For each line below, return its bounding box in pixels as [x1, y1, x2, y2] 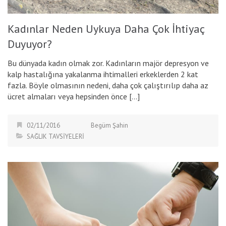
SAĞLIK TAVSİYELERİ [27, 132, 84, 141]
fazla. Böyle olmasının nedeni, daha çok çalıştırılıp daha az [8, 80, 208, 90]
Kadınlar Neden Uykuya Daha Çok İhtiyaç [8, 21, 204, 36]
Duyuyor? [8, 36, 52, 51]
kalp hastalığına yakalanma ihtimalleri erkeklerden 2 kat [8, 69, 198, 79]
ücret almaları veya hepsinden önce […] [8, 91, 140, 101]
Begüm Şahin [91, 121, 128, 130]
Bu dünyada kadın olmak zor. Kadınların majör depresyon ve [8, 58, 209, 68]
